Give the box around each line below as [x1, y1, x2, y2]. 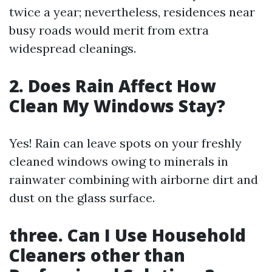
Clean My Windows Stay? [9, 94, 225, 117]
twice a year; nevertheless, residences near [9, 4, 255, 19]
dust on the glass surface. [9, 190, 155, 205]
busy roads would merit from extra [9, 22, 209, 38]
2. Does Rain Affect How [9, 74, 216, 97]
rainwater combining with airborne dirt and [9, 172, 258, 187]
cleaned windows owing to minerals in [9, 154, 228, 169]
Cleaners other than [9, 243, 185, 267]
